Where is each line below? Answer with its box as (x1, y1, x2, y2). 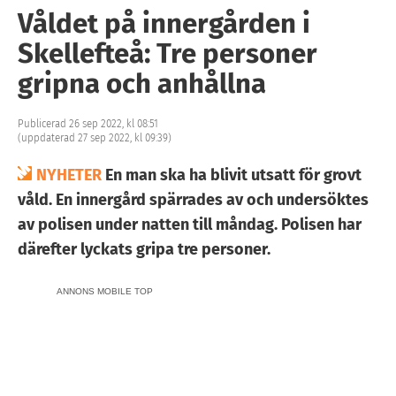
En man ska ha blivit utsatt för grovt (102, 164, 362, 185)
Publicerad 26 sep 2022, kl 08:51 (18, 117, 158, 130)
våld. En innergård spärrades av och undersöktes (18, 189, 369, 209)
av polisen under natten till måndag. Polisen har (18, 214, 362, 234)
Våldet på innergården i (18, 6, 310, 40)
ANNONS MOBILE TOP (57, 286, 153, 296)
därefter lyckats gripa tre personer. (18, 239, 270, 259)
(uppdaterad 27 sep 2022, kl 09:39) (18, 131, 171, 144)
